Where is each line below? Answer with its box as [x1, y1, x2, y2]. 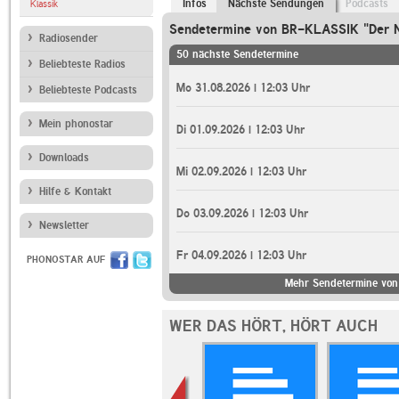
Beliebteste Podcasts [39, 84, 137, 96]
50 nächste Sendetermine [176, 48, 298, 61]
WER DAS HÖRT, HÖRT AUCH [169, 316, 378, 335]
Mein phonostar [39, 118, 113, 130]
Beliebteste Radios [39, 58, 126, 70]
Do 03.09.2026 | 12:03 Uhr [176, 207, 308, 220]
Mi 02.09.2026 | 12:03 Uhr [176, 165, 306, 178]
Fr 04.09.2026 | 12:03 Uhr [176, 248, 306, 262]
